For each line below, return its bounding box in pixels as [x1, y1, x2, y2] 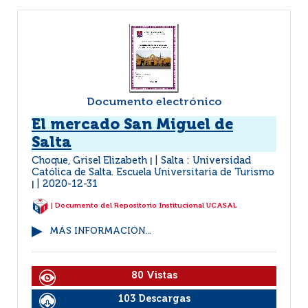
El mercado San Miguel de [32, 118, 233, 133]
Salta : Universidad [161, 156, 251, 166]
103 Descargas [118, 294, 190, 304]
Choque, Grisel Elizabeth [32, 156, 150, 166]
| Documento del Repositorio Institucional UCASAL [49, 202, 237, 210]
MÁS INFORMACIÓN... [49, 227, 151, 236]
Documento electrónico [86, 97, 222, 108]
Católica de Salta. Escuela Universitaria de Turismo [32, 168, 274, 177]
